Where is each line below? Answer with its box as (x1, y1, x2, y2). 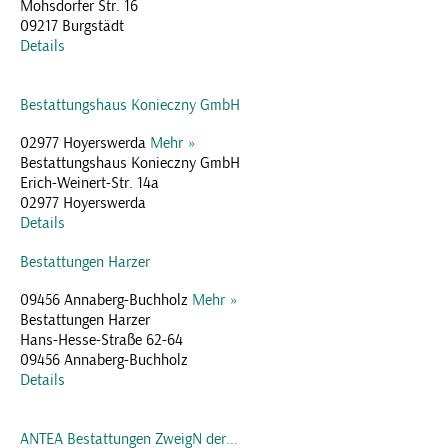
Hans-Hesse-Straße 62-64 (20, 329, 183, 350)
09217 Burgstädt (20, 15, 124, 36)
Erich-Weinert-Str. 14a (20, 172, 159, 193)
